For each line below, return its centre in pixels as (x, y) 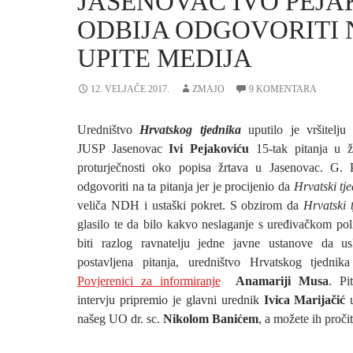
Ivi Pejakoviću (209, 149)
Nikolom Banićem (211, 319)
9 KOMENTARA (283, 89)
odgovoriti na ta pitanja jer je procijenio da (186, 186)
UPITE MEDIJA (165, 58)
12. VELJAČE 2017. (130, 89)
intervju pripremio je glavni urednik (171, 300)
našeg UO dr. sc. (120, 319)
